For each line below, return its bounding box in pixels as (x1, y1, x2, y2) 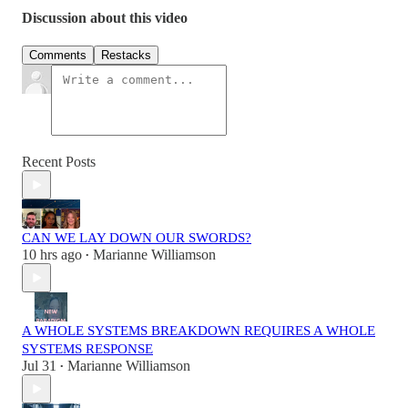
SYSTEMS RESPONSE (22, 342, 153, 357)
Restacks (101, 48, 151, 63)
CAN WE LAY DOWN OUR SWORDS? (22, 230, 251, 246)
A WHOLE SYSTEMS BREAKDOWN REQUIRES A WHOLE (22, 323, 375, 339)
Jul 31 (22, 358, 56, 374)
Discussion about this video (22, 10, 188, 26)
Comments (29, 48, 87, 63)
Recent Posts (22, 154, 96, 170)
